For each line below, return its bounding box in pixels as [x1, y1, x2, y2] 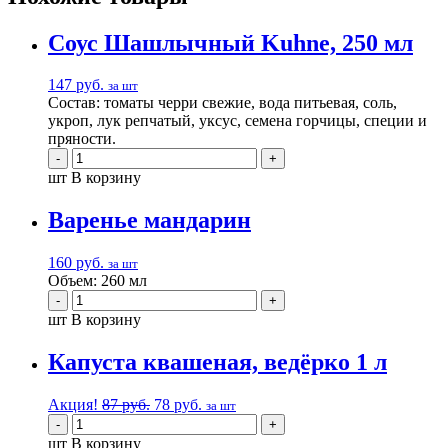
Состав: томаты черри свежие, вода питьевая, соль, [48, 94, 397, 112]
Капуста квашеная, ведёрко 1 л [48, 349, 387, 376]
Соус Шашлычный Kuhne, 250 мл [48, 29, 413, 56]
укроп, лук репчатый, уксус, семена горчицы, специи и [48, 112, 427, 130]
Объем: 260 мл [48, 272, 147, 290]
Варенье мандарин [48, 207, 251, 234]
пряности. [48, 130, 116, 148]
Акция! [48, 396, 98, 414]
